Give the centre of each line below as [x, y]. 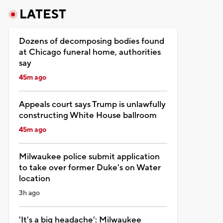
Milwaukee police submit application [89, 157]
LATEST [43, 14]
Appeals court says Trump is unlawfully [92, 104]
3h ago [29, 193]
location [34, 178]
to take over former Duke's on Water [90, 167]
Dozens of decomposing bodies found [91, 41]
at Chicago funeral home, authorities [90, 52]
